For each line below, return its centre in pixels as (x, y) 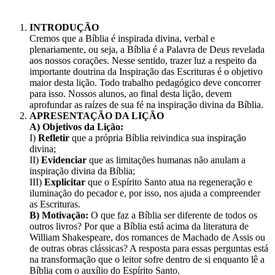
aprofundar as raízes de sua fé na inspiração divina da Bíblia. (146, 105)
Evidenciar (64, 160)
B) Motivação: (59, 215)
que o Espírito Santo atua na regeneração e (170, 182)
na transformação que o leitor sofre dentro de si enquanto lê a (147, 260)
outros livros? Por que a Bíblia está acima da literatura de (139, 227)
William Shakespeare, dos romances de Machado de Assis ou (147, 238)
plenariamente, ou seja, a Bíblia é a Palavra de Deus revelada (147, 50)
